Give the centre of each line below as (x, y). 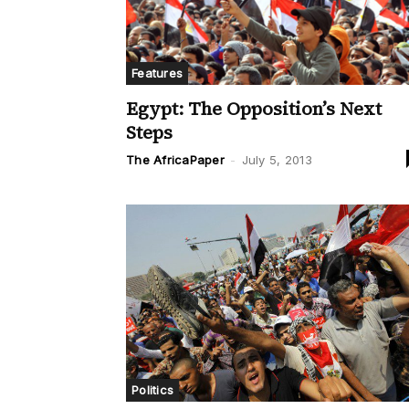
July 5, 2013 (277, 159)
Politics (153, 389)
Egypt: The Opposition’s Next (254, 108)
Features (157, 73)
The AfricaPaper (175, 159)
